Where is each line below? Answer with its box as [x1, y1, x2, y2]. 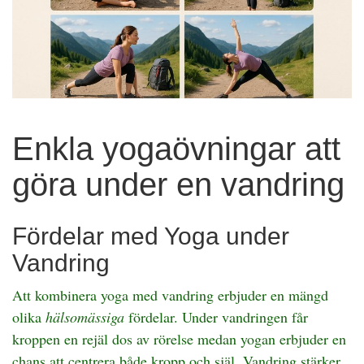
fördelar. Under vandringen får [124, 306, 308, 327]
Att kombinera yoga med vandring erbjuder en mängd [12, 284, 328, 305]
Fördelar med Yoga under [12, 222, 289, 249]
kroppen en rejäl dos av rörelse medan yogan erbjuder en [12, 328, 346, 349]
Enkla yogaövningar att [12, 130, 340, 167]
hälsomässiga [45, 306, 124, 327]
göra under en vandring [12, 166, 344, 202]
